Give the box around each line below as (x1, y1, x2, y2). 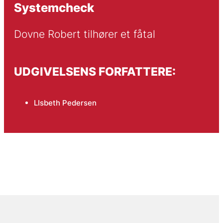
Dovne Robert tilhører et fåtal (13, 28, 155, 41)
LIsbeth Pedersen (33, 98, 97, 108)
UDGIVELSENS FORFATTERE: (13, 64, 176, 78)
